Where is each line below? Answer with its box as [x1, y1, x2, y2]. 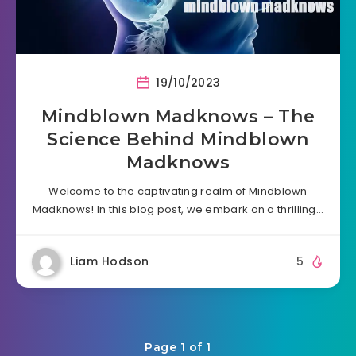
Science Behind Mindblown [47, 128, 309, 150]
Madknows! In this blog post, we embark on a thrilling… [32, 201, 324, 217]
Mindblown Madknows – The [41, 105, 315, 127]
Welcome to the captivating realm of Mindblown [48, 183, 308, 199]
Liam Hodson [70, 253, 149, 269]
